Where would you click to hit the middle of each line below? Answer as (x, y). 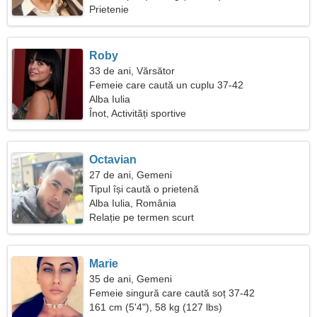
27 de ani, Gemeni (131, 175)
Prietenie (109, 9)
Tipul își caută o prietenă (144, 189)
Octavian (113, 160)
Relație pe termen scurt (142, 217)
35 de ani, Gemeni (131, 279)
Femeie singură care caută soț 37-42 (172, 293)
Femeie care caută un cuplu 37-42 (167, 85)
